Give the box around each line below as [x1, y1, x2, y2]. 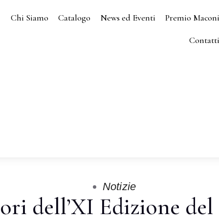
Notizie [103, 180, 136, 193]
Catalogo [58, 12, 91, 23]
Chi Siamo [11, 12, 49, 23]
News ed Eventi [100, 12, 156, 23]
